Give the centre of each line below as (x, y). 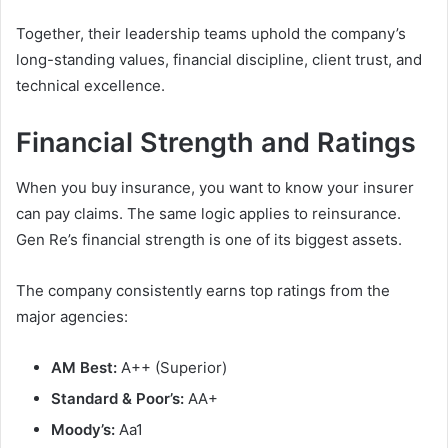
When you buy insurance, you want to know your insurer (215, 187)
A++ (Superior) (172, 367)
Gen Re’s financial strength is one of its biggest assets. (209, 239)
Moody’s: (83, 429)
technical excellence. (90, 86)
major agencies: (72, 316)
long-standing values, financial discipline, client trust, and (219, 60)
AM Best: (84, 367)
